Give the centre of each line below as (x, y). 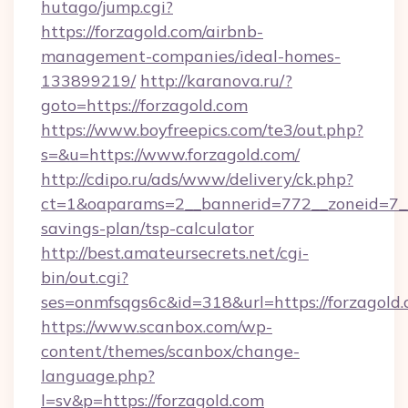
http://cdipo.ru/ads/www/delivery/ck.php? (197, 179)
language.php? (98, 376)
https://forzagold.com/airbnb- (152, 31)
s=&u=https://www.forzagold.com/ (170, 154)
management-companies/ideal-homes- (191, 56)
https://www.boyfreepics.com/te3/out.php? (202, 130)
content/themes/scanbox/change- (170, 351)
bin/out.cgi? (85, 277)
